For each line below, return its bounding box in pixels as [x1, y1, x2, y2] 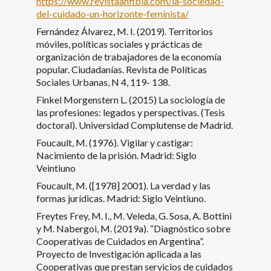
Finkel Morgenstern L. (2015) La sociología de [36, 93, 225, 105]
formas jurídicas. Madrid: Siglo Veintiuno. [36, 192, 206, 204]
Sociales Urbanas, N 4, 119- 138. [36, 76, 170, 88]
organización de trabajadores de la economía [36, 50, 221, 62]
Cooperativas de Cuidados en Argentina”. [36, 235, 204, 247]
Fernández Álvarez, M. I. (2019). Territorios [36, 25, 213, 37]
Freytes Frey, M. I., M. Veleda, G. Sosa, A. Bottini [36, 209, 232, 221]
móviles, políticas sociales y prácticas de [36, 38, 202, 50]
